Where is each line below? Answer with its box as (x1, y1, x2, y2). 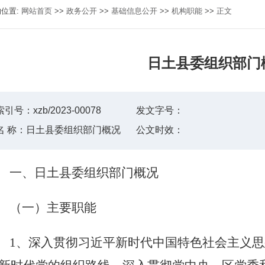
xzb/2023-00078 (33, 105, 102, 115)
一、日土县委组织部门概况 (9, 165, 159, 180)
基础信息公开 (111, 6, 158, 15)
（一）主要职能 (9, 200, 97, 215)
